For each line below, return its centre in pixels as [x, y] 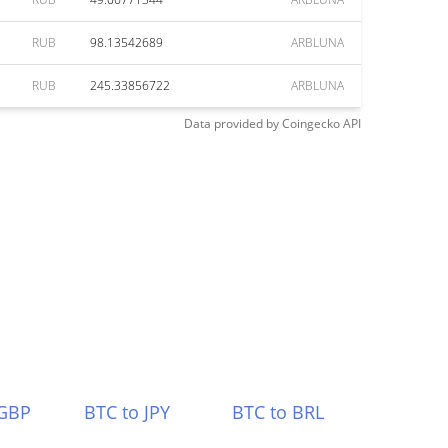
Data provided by [231, 123]
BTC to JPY [126, 412]
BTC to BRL [278, 412]
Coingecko [311, 123]
